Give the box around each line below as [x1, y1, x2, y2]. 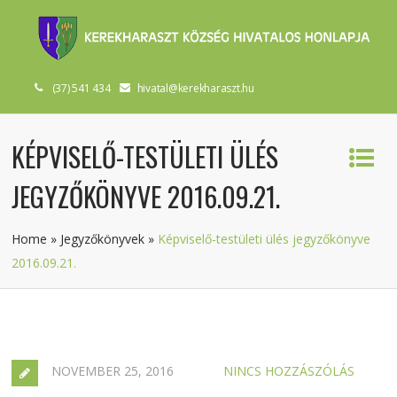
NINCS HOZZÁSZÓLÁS [223, 362, 355, 379]
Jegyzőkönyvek [60, 230, 145, 247]
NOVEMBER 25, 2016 [51, 362, 175, 379]
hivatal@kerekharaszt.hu [136, 81, 254, 96]
